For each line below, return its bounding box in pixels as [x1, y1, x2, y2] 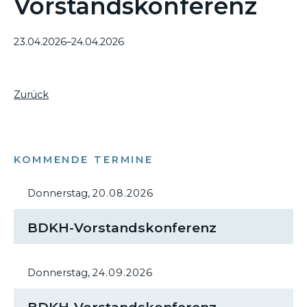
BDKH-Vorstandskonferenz [27, 219, 217, 236]
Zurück [14, 88, 49, 101]
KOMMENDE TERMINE [14, 153, 154, 166]
